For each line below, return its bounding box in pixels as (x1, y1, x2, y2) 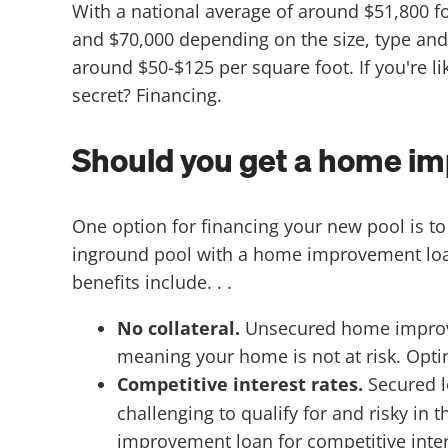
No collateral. (117, 315, 245, 340)
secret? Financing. (72, 82, 222, 107)
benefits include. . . (72, 269, 232, 294)
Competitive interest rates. (117, 371, 363, 396)
